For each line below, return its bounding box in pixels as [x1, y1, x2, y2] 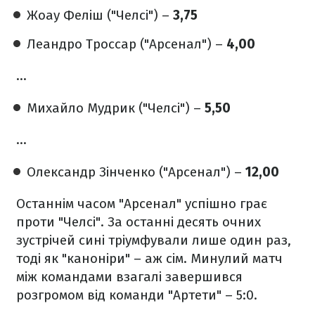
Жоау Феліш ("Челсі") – [27, 7, 173, 23]
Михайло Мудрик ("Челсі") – [27, 100, 205, 116]
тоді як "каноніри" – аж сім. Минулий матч [16, 250, 283, 266]
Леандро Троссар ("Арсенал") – [27, 36, 226, 52]
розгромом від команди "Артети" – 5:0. [16, 287, 257, 303]
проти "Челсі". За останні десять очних [16, 214, 261, 230]
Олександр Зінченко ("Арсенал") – [27, 164, 245, 180]
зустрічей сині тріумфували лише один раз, [16, 232, 291, 248]
